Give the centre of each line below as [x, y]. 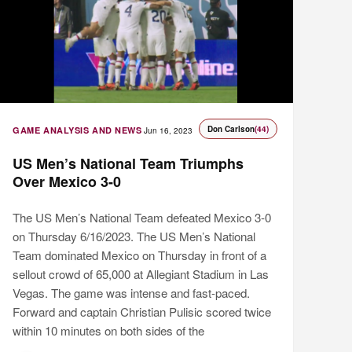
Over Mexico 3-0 [67, 182]
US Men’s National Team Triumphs [128, 164]
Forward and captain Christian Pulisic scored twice [142, 312]
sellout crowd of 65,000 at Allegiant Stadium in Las [141, 274]
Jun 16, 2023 [169, 131]
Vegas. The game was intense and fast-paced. [132, 293]
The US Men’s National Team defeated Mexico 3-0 [142, 218]
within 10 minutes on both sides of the [109, 331]
